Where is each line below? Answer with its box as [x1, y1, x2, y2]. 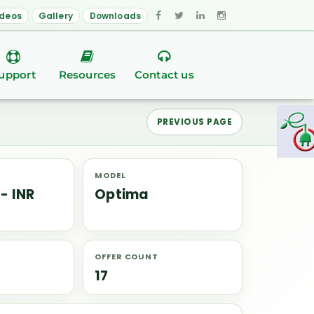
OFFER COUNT [95, 251, 158, 262]
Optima [95, 185, 149, 204]
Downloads [89, 10, 141, 22]
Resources [58, 67, 116, 81]
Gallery [38, 10, 73, 22]
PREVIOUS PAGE [156, 116, 232, 128]
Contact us [134, 67, 194, 81]
